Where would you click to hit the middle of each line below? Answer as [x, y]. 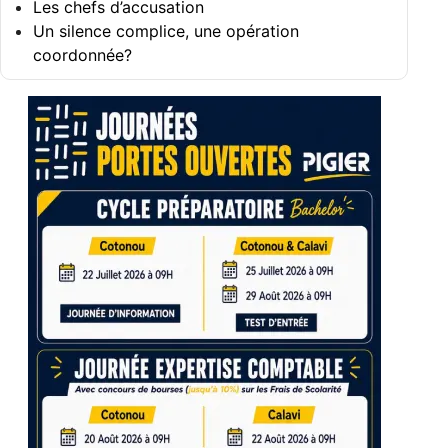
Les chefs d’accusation [118, 14]
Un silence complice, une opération [166, 38]
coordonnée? [82, 62]
